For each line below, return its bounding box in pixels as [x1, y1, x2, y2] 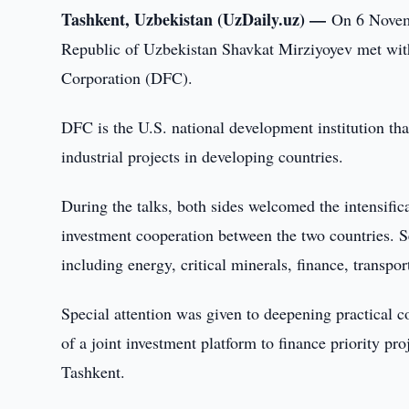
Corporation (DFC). [61, 67, 194, 89]
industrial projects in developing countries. [61, 145, 344, 167]
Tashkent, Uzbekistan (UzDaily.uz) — [61, 7, 332, 31]
